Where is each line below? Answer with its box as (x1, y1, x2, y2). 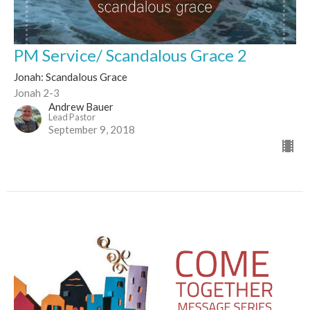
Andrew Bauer (48, 100, 113, 113)
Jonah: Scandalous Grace (14, 70, 127, 83)
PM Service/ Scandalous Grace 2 (14, 44, 247, 65)
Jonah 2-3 (14, 86, 60, 99)
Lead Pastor (48, 111, 95, 122)
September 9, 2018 (48, 122, 135, 136)
